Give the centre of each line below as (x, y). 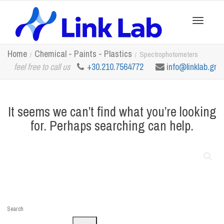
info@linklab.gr (191, 67)
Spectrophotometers (169, 54)
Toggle (206, 38)
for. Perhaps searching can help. (112, 125)
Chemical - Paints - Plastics (83, 54)
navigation (210, 82)
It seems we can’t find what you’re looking (112, 111)
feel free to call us (42, 67)
